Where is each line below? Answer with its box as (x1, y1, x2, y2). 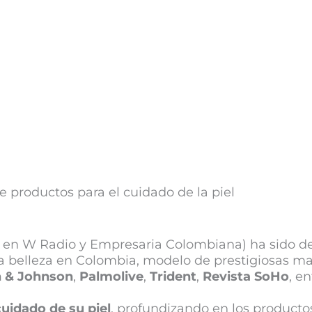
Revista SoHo (199, 269, 289, 284)
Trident (150, 269, 196, 284)
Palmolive (79, 269, 143, 284)
